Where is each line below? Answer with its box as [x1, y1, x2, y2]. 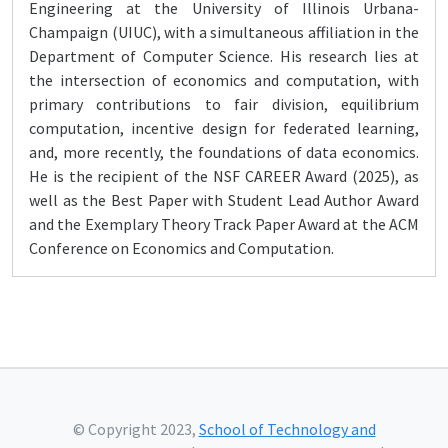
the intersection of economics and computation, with [29, 70, 419, 90]
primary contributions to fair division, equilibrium [29, 94, 419, 114]
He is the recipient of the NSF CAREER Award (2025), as [29, 166, 419, 186]
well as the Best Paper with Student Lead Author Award [29, 190, 419, 210]
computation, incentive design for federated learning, [29, 118, 419, 138]
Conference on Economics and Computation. [29, 238, 334, 258]
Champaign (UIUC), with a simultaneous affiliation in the [29, 22, 419, 42]
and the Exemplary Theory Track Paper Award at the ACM [29, 214, 419, 234]
